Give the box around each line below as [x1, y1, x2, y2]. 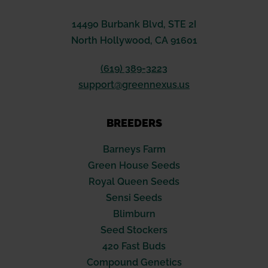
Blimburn [112, 208, 156, 220]
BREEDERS [106, 117, 162, 130]
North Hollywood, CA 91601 [71, 35, 197, 47]
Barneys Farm [102, 144, 166, 156]
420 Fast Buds [102, 240, 166, 252]
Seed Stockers [100, 224, 167, 236]
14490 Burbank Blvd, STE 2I [72, 19, 196, 31]
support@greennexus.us [78, 79, 190, 91]
